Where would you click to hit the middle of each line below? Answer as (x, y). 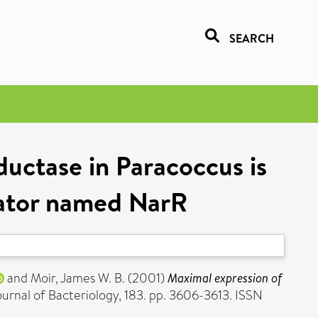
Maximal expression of (225, 278)
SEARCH (252, 38)
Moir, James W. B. (78, 278)
